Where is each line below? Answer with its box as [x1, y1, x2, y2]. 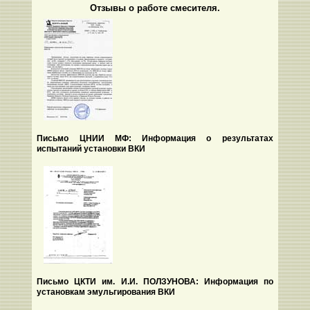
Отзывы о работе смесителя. [90, 2, 220, 13]
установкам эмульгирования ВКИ [37, 287, 176, 298]
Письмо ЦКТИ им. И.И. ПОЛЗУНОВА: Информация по [37, 277, 273, 287]
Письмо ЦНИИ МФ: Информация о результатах [37, 134, 273, 144]
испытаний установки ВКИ [37, 144, 146, 154]
